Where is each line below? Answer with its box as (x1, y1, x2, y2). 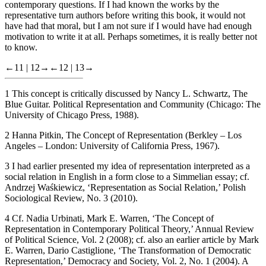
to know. (5, 42, 37, 52)
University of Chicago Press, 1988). (5, 109, 139, 120)
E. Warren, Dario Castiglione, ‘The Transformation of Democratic (5, 245, 251, 255)
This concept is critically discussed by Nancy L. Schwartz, (12, 88, 233, 99)
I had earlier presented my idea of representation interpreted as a (12, 160, 250, 171)
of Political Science (5, 234, 77, 245)
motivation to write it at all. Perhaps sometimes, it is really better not (5, 31, 257, 42)
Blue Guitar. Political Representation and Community (5, 99, 204, 109)
